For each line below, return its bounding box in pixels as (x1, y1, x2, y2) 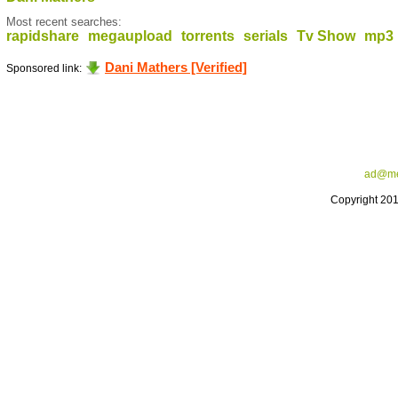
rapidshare (6, 28, 79, 44)
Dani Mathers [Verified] (105, 60, 247, 75)
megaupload (88, 28, 172, 44)
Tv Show (297, 28, 355, 44)
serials (243, 28, 288, 44)
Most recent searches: (6, 15, 122, 28)
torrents (181, 28, 235, 44)
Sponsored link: (6, 62, 84, 75)
